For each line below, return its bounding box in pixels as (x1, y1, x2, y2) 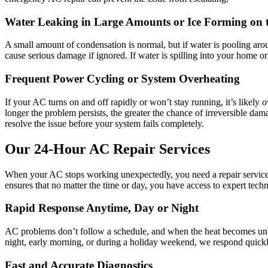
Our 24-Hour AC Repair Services (5, 141, 210, 157)
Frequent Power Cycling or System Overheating (5, 72, 240, 86)
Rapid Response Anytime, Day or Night (5, 202, 199, 215)
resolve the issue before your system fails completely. (5, 118, 204, 129)
